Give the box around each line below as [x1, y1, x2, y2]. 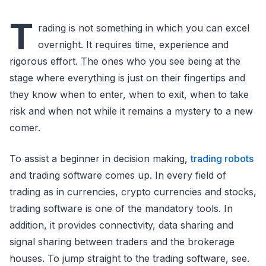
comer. [9, 122, 40, 134]
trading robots [191, 153, 254, 164]
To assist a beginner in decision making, [9, 153, 191, 164]
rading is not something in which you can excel [38, 22, 249, 34]
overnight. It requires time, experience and [38, 39, 229, 50]
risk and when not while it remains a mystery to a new [9, 105, 253, 117]
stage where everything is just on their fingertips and [9, 72, 245, 84]
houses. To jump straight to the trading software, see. [9, 252, 249, 264]
